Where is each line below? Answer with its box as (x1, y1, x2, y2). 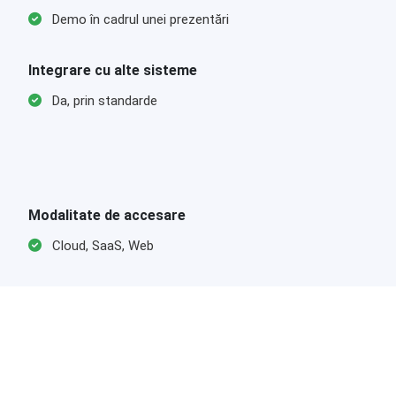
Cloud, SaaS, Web (49, 238, 154, 254)
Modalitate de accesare (28, 207, 186, 224)
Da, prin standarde (49, 93, 157, 109)
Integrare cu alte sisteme (28, 62, 197, 79)
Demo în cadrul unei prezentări (49, 11, 229, 27)
